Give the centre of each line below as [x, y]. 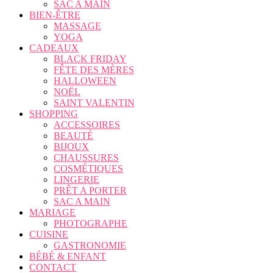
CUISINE [49, 234]
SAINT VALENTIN [94, 102]
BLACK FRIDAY [90, 58]
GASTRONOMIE [90, 245]
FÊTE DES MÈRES [94, 69]
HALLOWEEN [85, 80]
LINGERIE [76, 179]
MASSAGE [77, 26]
